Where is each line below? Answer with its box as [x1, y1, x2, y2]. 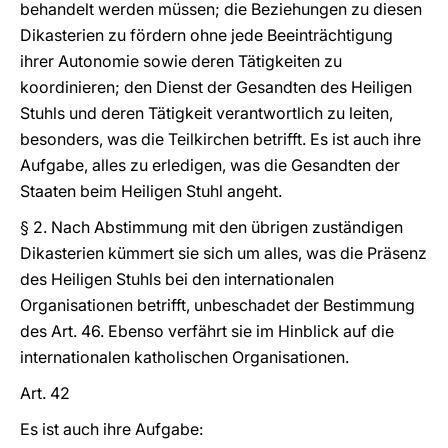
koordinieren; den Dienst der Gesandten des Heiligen [20, 77, 412, 97]
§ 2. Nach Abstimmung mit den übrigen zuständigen [20, 217, 403, 237]
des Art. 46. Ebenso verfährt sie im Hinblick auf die [20, 321, 394, 341]
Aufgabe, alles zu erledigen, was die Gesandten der [20, 155, 400, 175]
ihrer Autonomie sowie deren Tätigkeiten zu [20, 51, 342, 71]
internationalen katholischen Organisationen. [20, 347, 349, 367]
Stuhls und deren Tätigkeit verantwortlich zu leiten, [20, 103, 393, 123]
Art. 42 [20, 383, 70, 403]
